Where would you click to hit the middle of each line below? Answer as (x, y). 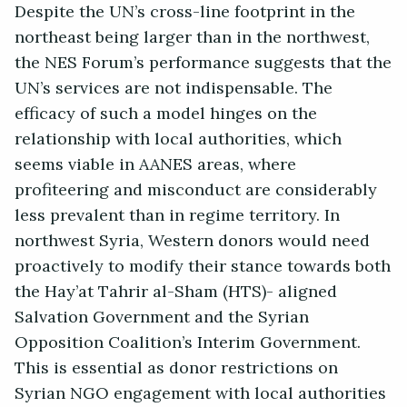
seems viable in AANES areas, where (155, 165)
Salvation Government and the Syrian (162, 318)
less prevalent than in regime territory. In (177, 216)
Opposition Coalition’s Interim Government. (188, 343)
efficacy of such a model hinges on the (166, 114)
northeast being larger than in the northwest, (192, 38)
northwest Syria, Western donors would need (192, 241)
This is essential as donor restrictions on (176, 368)
